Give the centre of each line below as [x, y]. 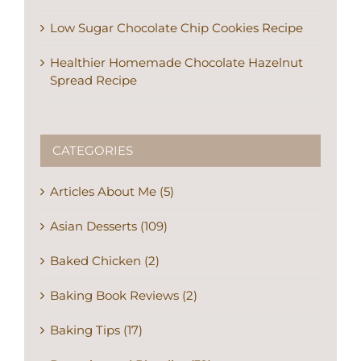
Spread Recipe [93, 80]
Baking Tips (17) [96, 330]
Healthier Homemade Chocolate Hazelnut [176, 62]
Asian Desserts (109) [109, 226]
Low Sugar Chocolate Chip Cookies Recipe [176, 27]
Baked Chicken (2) [105, 260]
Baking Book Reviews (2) [124, 295]
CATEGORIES [93, 150]
